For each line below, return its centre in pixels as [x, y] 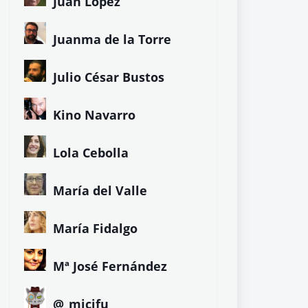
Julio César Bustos [109, 77]
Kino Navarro [94, 115]
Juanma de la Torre [112, 39]
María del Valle [100, 190]
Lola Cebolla [91, 153]
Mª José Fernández [110, 266]
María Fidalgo [95, 228]
